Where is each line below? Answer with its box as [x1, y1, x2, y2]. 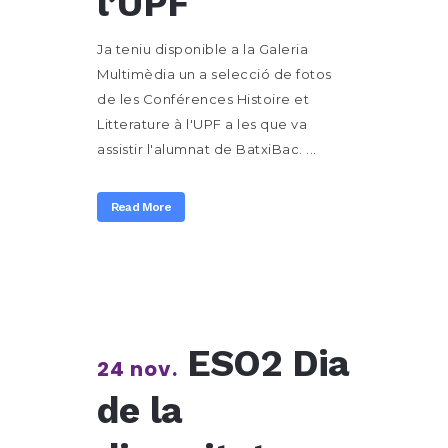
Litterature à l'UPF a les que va [97, 116, 307, 132]
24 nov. [97, 355, 178, 383]
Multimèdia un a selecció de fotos [97, 66, 332, 82]
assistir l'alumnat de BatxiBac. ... [97, 141, 317, 157]
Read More [111, 200, 171, 214]
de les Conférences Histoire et [97, 91, 309, 107]
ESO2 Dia [187, 342, 350, 385]
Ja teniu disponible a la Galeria [97, 41, 308, 57]
